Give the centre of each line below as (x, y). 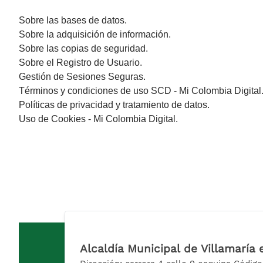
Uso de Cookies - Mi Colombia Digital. (98, 119)
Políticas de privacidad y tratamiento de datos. (114, 104)
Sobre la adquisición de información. (95, 34)
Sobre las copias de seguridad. (83, 48)
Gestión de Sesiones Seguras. (82, 76)
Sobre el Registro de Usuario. (80, 62)
